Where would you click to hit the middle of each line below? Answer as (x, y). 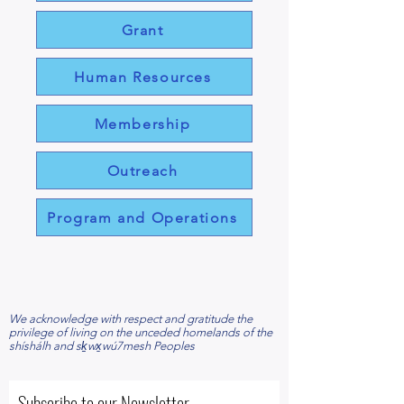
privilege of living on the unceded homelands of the (141, 332)
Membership (142, 124)
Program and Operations (142, 217)
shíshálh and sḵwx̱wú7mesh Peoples (102, 346)
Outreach (142, 170)
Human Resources (142, 77)
